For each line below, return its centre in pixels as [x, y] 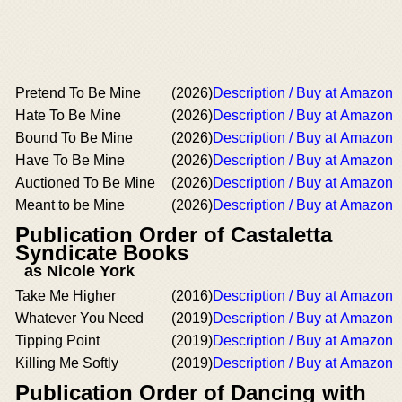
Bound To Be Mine [74, 137]
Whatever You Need [79, 318]
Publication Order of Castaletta [174, 234]
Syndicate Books [102, 252]
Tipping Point [57, 340]
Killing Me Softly [67, 363]
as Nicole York [79, 271]
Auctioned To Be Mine [85, 182]
